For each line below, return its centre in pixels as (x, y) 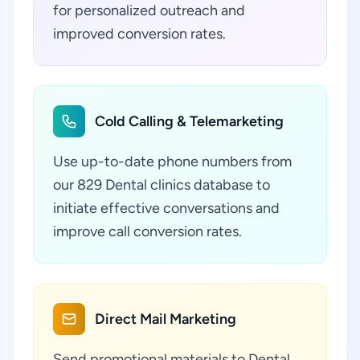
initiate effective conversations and (166, 208)
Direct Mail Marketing (166, 319)
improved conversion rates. (139, 34)
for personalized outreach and (149, 10)
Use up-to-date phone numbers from (172, 162)
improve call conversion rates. (147, 231)
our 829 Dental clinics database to (162, 185)
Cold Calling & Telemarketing (189, 121)
